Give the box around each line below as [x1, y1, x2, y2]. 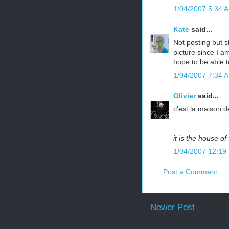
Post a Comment [163, 168, 217, 176]
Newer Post [150, 202, 195, 212]
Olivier [173, 91, 196, 100]
